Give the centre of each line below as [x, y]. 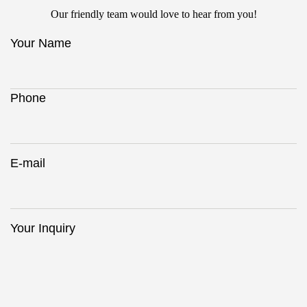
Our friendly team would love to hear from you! [153, 14]
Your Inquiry [43, 229]
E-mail [28, 163]
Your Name [41, 44]
